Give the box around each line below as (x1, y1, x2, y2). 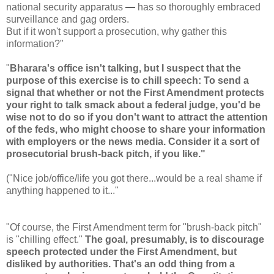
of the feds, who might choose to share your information (6, 124, 265, 135)
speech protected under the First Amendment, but (6, 246, 237, 257)
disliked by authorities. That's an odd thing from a (6, 258, 235, 269)
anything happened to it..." (6, 185, 119, 196)
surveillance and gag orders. (6, 13, 129, 24)
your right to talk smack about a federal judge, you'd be (6, 99, 261, 110)
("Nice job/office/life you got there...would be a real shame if (6, 172, 262, 183)
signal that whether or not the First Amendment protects (6, 87, 264, 98)
